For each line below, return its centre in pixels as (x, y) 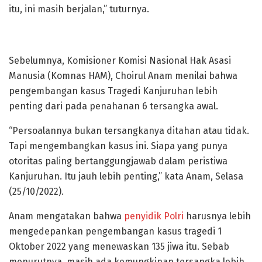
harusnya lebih (217, 216)
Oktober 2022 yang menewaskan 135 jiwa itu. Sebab (119, 246)
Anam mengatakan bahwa (66, 216)
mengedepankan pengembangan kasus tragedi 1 (115, 231)
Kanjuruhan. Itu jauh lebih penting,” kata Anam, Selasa (126, 176)
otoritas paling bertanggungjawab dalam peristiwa (118, 161)
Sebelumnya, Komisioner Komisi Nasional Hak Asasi (120, 60)
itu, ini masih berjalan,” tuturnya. (79, 9)
